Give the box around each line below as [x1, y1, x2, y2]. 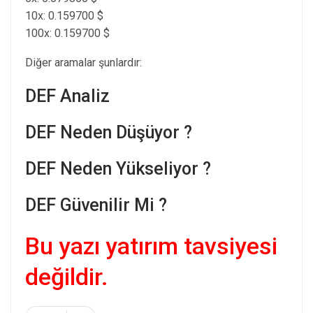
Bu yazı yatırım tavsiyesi [25, 231, 277, 260]
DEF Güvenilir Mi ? [25, 194, 167, 215]
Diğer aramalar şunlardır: [25, 55, 142, 69]
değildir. [25, 262, 114, 291]
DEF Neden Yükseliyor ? [25, 158, 211, 179]
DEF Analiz [25, 85, 110, 106]
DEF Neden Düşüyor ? [25, 122, 192, 143]
